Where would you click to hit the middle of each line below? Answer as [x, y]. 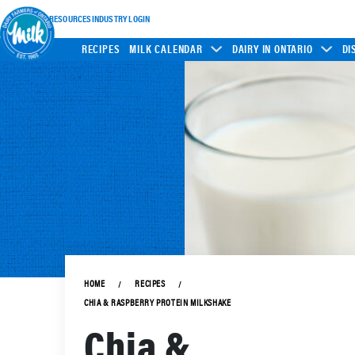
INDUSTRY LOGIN [121, 19]
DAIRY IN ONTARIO [272, 49]
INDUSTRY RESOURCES [52, 19]
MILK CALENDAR [166, 49]
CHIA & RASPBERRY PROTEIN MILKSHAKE [158, 302]
